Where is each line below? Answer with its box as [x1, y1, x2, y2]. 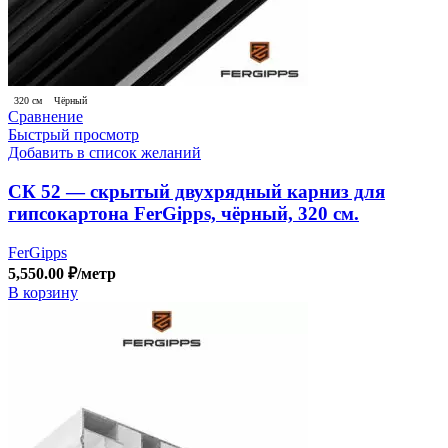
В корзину [8, 283, 78, 301]
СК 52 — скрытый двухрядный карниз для [8, 181, 385, 202]
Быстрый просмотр [8, 126, 139, 144]
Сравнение [8, 108, 83, 126]
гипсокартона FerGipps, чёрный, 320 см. [8, 203, 359, 224]
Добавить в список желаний [8, 144, 201, 162]
